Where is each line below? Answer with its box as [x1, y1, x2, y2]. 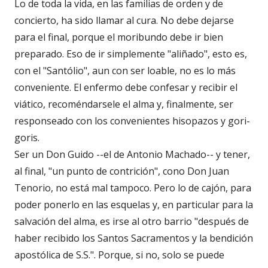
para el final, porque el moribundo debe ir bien [14, 30, 223, 44]
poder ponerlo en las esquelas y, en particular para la [14, 197, 253, 211]
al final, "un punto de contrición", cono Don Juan [14, 164, 229, 178]
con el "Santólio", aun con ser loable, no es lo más [14, 63, 236, 77]
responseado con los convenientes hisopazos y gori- [14, 114, 250, 127]
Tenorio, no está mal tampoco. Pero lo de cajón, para [14, 181, 251, 194]
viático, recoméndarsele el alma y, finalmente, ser [14, 97, 233, 111]
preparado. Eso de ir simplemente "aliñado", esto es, [14, 47, 247, 60]
